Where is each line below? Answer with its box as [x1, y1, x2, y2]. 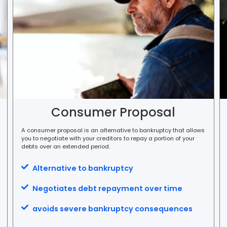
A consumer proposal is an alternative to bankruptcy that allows [21, 126, 205, 134]
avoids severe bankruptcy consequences [32, 203, 193, 214]
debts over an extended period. [21, 142, 110, 150]
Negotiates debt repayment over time [32, 183, 183, 194]
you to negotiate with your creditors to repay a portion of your [21, 134, 195, 142]
